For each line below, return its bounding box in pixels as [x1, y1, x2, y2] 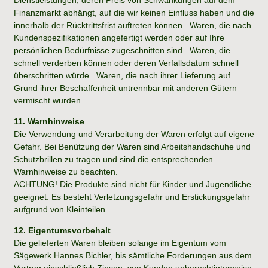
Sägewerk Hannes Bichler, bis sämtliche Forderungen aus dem [14, 250, 252, 260]
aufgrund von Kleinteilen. [14, 204, 108, 214]
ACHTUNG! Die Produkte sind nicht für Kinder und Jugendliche [14, 179, 251, 189]
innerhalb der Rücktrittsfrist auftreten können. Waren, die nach [14, 20, 251, 30]
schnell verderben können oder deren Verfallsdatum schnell [14, 57, 239, 68]
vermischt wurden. [14, 95, 88, 105]
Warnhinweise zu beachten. [14, 166, 118, 176]
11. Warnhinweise [14, 116, 84, 126]
